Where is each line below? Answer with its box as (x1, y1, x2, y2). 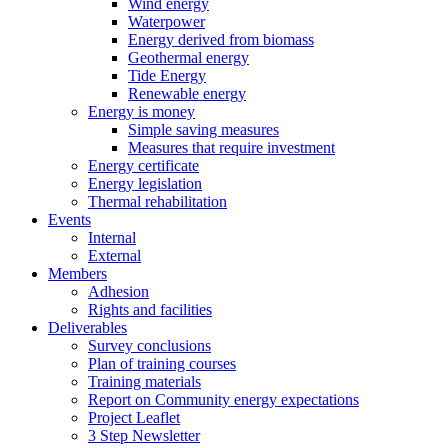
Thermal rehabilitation (88, 193, 227, 210)
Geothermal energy (128, 49, 249, 66)
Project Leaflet (88, 409, 180, 426)
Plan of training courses (88, 355, 236, 372)
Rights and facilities (88, 301, 212, 318)
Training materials (88, 373, 201, 390)
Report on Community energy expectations (88, 391, 359, 408)
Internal (88, 229, 136, 246)
